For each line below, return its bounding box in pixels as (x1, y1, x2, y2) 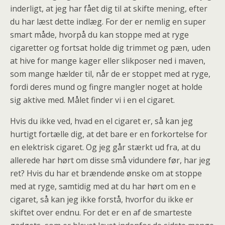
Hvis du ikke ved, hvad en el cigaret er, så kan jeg (10, 116, 193, 127)
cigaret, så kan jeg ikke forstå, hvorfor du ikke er (10, 194, 193, 205)
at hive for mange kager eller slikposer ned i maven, (10, 55, 205, 66)
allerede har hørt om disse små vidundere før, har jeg (10, 155, 210, 166)
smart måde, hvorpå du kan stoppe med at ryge (10, 29, 189, 40)
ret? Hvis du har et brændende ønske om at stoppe (10, 168, 202, 179)
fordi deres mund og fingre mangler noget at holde (10, 81, 202, 92)
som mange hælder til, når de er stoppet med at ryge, (10, 68, 210, 79)
